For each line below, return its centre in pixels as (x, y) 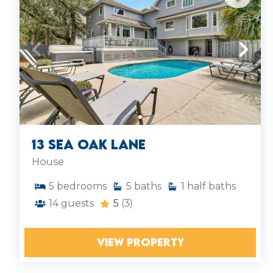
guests (77, 203)
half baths (211, 186)
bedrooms (82, 186)
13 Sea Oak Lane (89, 144)
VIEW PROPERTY (140, 242)
